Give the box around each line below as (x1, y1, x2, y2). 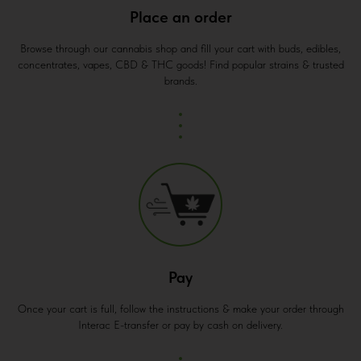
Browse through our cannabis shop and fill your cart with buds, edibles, (20, 42, 341, 56)
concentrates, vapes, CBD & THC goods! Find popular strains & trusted (17, 58, 344, 72)
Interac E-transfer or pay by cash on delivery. (78, 318, 283, 332)
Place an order (129, 7, 232, 27)
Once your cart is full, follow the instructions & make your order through (17, 302, 344, 316)
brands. (164, 74, 197, 88)
